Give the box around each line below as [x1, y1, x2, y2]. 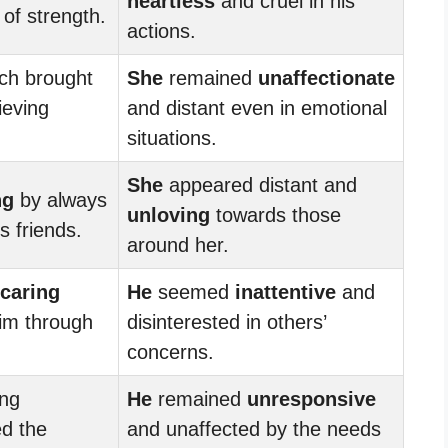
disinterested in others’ [127, 310, 327, 333]
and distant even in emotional [127, 96, 387, 119]
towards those [210, 203, 341, 226]
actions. [127, 19, 196, 42]
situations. [127, 126, 217, 149]
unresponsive [247, 387, 376, 410]
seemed [152, 280, 235, 303]
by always [14, 188, 107, 211]
